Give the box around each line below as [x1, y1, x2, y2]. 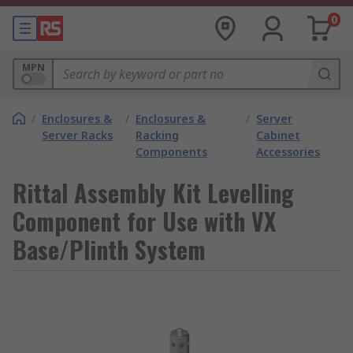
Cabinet [256, 128, 301, 143]
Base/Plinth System [13, 232, 206, 267]
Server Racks [42, 128, 113, 143]
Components [136, 144, 208, 159]
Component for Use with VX [13, 203, 276, 239]
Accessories [256, 144, 321, 159]
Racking [136, 128, 180, 143]
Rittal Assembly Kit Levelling [13, 175, 294, 210]
